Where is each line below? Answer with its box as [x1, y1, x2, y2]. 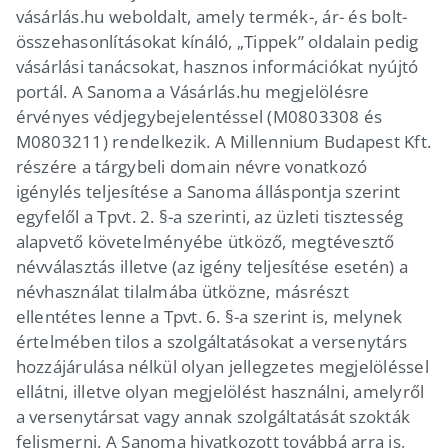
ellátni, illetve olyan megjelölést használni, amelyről [15, 379, 425, 403]
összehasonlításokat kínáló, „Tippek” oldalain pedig [15, 29, 419, 53]
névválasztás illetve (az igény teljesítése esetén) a [15, 254, 408, 278]
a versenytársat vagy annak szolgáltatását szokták [15, 404, 411, 428]
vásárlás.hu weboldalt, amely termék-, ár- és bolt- [15, 4, 408, 28]
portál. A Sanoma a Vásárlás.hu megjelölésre [15, 79, 370, 103]
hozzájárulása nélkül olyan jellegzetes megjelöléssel [15, 354, 429, 378]
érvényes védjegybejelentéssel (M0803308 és [15, 104, 383, 128]
